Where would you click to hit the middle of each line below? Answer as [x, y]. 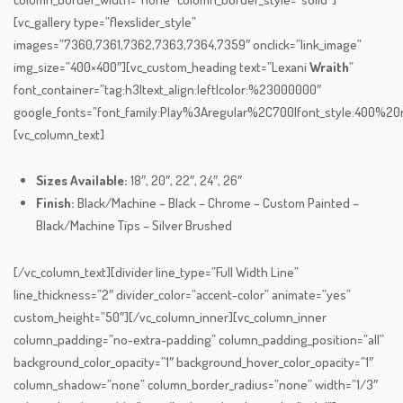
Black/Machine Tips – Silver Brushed [134, 226]
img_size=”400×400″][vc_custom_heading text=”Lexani [161, 67]
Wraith [329, 67]
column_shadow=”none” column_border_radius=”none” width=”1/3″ [196, 385]
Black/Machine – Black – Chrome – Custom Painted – [218, 203]
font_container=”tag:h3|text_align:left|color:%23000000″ [167, 90]
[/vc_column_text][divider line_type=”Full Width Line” [156, 273]
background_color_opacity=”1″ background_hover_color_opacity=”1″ [193, 363]
